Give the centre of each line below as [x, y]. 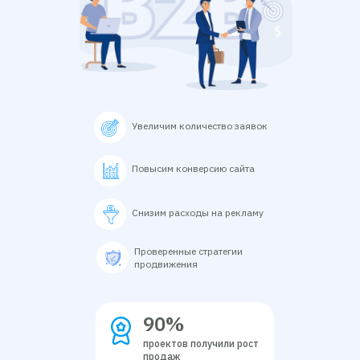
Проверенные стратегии [188, 251]
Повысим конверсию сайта [193, 168]
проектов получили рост [201, 344]
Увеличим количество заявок [200, 126]
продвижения [166, 264]
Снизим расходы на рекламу [198, 213]
